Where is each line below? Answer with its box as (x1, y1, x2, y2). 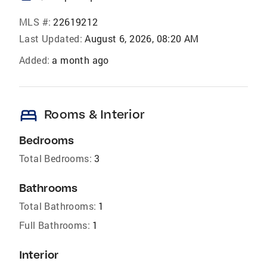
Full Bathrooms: (19, 219, 90, 232)
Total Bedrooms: (19, 152, 92, 165)
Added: (19, 54, 50, 67)
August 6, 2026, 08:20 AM (85, 32, 199, 45)
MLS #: (19, 15, 51, 29)
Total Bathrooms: (19, 200, 97, 213)
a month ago (52, 54, 109, 67)
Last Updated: (19, 32, 83, 45)
